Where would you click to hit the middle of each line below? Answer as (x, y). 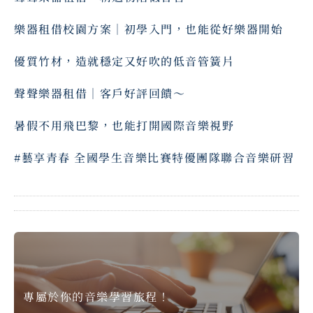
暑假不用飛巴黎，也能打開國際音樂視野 (124, 125)
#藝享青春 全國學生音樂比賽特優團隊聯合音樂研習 (154, 157)
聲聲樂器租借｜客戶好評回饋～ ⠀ (106, 93)
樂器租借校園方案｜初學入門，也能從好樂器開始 (148, 29)
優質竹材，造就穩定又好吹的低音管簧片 (124, 61)
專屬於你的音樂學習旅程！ (96, 296)
